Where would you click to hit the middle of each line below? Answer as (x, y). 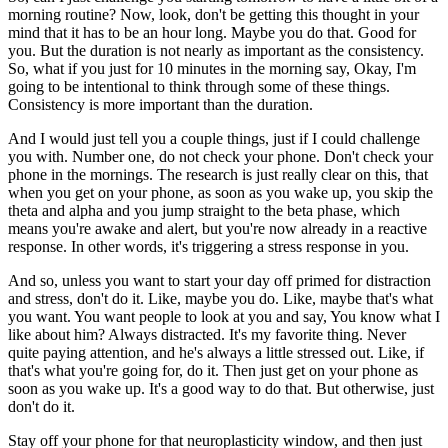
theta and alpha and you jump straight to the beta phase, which (204, 210)
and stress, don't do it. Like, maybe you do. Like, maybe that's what (220, 298)
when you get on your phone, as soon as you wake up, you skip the (220, 192)
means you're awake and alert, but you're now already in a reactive (217, 228)
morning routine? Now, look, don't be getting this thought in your (213, 14)
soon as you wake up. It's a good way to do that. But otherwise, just (221, 388)
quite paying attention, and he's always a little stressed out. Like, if (216, 352)
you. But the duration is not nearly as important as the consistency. (216, 50)
